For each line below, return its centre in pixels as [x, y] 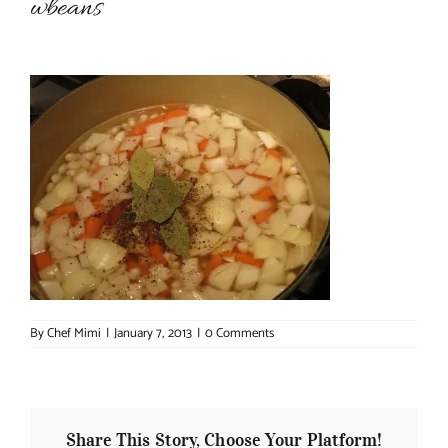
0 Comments [239, 333]
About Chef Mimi [224, 55]
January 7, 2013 [153, 333]
